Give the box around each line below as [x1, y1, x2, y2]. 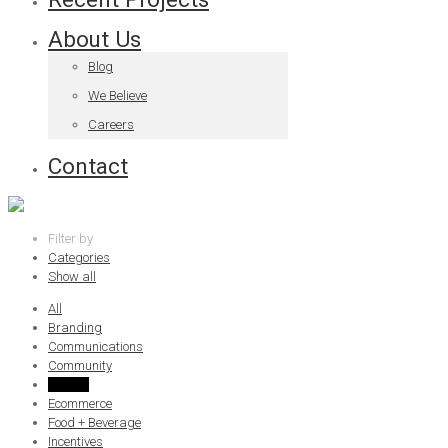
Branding [48, 320, 102, 336]
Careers [88, 117, 134, 133]
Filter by [48, 231, 93, 247]
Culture [48, 377, 89, 393]
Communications [48, 339, 143, 355]
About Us [48, 26, 141, 53]
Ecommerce [48, 396, 112, 412]
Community [48, 358, 112, 374]
